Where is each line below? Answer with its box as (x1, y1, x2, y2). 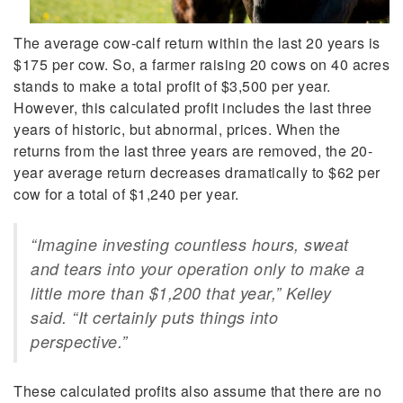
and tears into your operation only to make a (31, 257, 364, 281)
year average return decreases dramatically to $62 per (13, 162, 381, 184)
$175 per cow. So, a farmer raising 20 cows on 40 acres (13, 54, 390, 76)
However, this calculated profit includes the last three (13, 97, 372, 119)
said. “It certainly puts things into (31, 306, 278, 329)
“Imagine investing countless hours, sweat (31, 233, 349, 256)
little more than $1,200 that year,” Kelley (31, 282, 331, 305)
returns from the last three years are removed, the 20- (13, 140, 372, 162)
